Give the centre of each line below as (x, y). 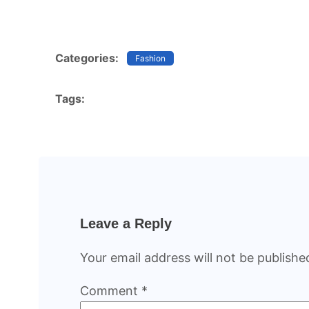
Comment (111, 291)
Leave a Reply (126, 224)
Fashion (151, 58)
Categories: (87, 58)
